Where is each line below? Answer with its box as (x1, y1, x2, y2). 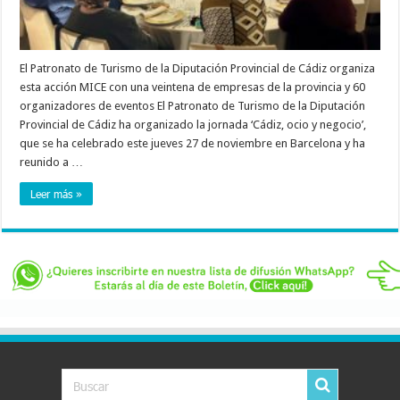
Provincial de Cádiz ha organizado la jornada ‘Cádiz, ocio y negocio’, (20, 118, 367, 132)
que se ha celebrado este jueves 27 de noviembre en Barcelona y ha (20, 137, 366, 151)
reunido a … (20, 155, 84, 170)
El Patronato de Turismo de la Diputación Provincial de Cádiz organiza (20, 62, 376, 76)
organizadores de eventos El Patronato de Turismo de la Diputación (20, 99, 366, 113)
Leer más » (30, 187, 83, 202)
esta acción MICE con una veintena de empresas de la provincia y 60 (20, 80, 366, 95)
